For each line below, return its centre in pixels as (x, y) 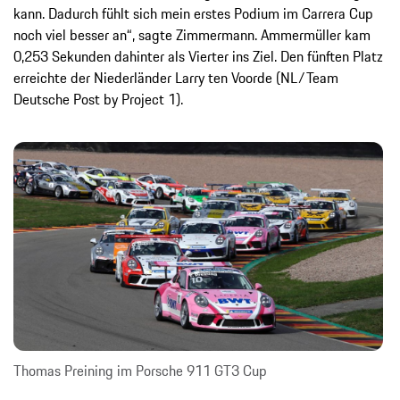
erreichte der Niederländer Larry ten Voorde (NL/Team (176, 78)
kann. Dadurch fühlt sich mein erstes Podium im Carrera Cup (193, 14)
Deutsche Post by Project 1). (98, 100)
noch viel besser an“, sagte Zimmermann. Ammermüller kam (192, 35)
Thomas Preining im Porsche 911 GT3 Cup (140, 370)
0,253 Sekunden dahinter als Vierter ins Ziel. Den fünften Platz (198, 57)
